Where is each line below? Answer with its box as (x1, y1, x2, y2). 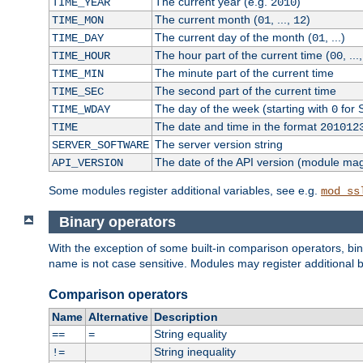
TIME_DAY (51, 32, 104, 45)
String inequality (153, 345, 236, 359)
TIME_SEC (51, 85, 104, 99)
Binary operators (58, 213, 176, 230)
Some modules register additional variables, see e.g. (49, 184, 321, 198)
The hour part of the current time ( (154, 49, 330, 62)
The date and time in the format (154, 120, 320, 134)
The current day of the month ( (154, 31, 312, 45)
